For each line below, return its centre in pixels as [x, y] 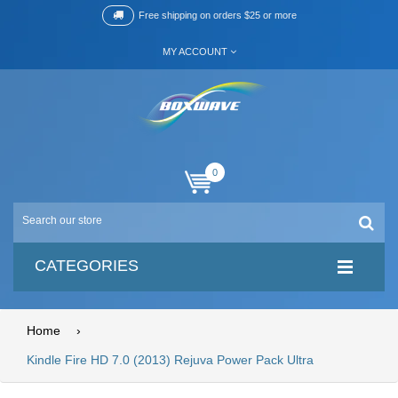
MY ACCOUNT [195, 52]
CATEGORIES [87, 266]
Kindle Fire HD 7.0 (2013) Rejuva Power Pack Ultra [170, 360]
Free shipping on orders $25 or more [217, 15]
